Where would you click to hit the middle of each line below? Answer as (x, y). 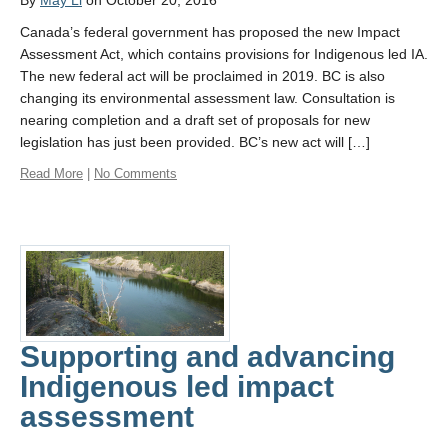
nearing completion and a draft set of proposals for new (195, 120)
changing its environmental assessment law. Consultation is (207, 98)
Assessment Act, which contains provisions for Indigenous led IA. (224, 54)
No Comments (135, 173)
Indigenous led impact (177, 386)
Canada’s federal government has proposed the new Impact (210, 32)
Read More (51, 173)
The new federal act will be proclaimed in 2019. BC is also (202, 76)
